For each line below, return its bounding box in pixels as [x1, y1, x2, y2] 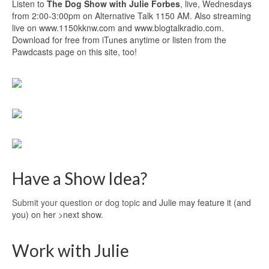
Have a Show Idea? [12, 168, 147, 189]
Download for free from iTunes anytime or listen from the [12, 34, 226, 46]
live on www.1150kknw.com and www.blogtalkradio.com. [12, 22, 224, 34]
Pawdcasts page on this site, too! [12, 46, 137, 58]
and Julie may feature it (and [140, 196, 251, 208]
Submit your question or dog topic [12, 196, 140, 208]
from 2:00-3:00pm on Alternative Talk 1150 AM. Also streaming [12, 10, 251, 22]
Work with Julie [12, 240, 129, 261]
